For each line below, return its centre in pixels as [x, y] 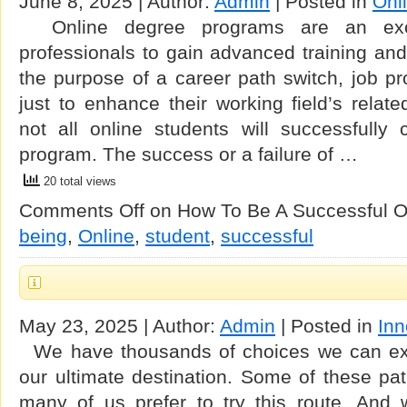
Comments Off [82, 210]
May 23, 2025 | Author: [119, 326]
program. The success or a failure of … [189, 154]
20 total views [78, 182]
